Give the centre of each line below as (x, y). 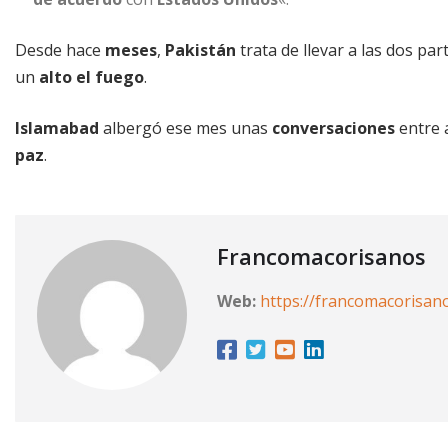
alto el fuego (91, 76)
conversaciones (333, 127)
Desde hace (60, 49)
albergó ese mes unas (185, 127)
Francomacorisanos (321, 255)
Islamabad (57, 127)
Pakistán (200, 49)
